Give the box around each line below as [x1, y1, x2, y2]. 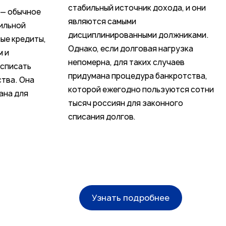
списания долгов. [68, 111, 136, 123]
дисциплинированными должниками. [68, 30, 209, 41]
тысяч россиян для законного [68, 98, 183, 109]
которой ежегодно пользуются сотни [68, 84, 214, 95]
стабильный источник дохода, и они [68, 3, 206, 14]
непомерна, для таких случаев [68, 57, 185, 68]
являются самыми [68, 16, 136, 27]
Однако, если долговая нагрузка [68, 43, 193, 54]
